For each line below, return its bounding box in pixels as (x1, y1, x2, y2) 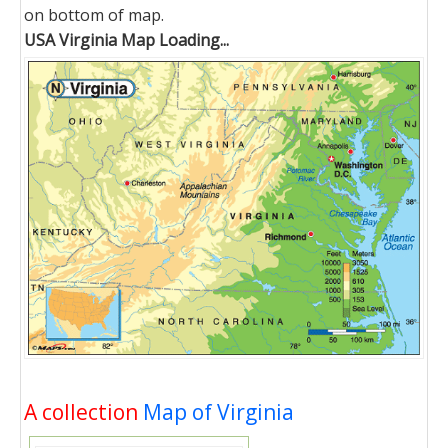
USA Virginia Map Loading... (24, 29, 229, 52)
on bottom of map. (24, 4, 164, 27)
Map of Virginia (143, 397, 294, 426)
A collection (24, 397, 143, 426)
